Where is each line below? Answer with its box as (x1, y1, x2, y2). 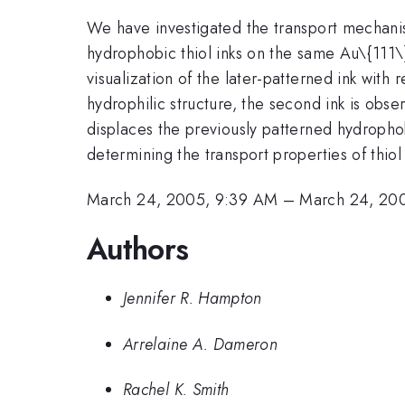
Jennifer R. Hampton (123, 287, 262, 311)
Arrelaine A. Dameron (123, 332, 278, 356)
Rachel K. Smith (123, 378, 230, 402)
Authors (87, 227, 189, 270)
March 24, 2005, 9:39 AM (87, 188, 278, 212)
